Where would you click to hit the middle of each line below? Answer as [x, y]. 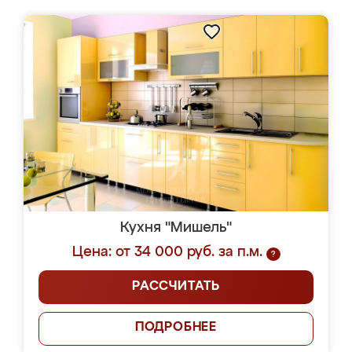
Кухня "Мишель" [176, 228]
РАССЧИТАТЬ [176, 287]
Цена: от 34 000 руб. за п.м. [167, 252]
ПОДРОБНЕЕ [176, 328]
